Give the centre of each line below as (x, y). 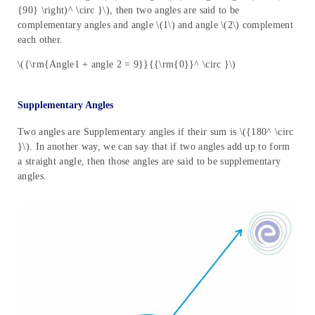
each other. (40, 40)
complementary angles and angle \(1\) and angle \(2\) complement (155, 25)
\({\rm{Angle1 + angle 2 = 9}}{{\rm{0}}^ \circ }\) (127, 65)
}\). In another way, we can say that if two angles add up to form (154, 147)
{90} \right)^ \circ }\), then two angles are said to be (129, 11)
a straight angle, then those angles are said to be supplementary (149, 162)
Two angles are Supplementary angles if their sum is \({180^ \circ (156, 132)
